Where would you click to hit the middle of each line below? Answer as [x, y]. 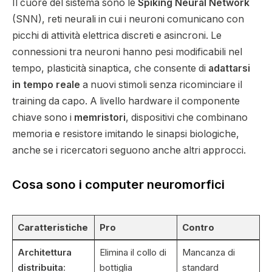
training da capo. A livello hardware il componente [126, 101]
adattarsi [229, 69]
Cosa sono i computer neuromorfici [118, 185]
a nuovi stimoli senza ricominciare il [161, 85]
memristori [100, 118]
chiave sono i [43, 118]
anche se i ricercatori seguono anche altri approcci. [129, 151]
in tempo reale [46, 85]
